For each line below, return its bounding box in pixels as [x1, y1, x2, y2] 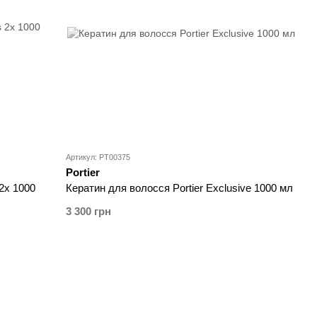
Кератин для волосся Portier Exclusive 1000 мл [66, 182, 294, 195]
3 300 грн [66, 205, 112, 218]
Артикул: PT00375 [66, 153, 131, 162]
